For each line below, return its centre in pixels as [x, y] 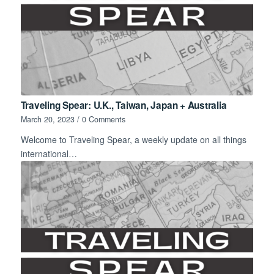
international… [49, 154]
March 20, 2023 [47, 120]
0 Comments [103, 120]
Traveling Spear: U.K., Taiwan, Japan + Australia [124, 106]
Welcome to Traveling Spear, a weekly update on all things [133, 140]
